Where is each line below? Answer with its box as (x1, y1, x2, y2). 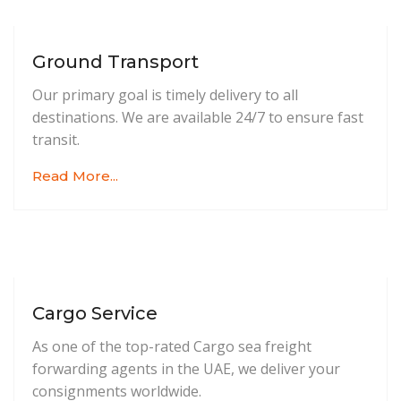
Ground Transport (32, 51, 199, 73)
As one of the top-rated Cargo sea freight (32, 337, 311, 357)
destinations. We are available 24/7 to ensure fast (32, 107, 363, 128)
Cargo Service (32, 303, 158, 325)
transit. (32, 130, 80, 150)
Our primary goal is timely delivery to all (32, 85, 298, 106)
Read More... (32, 167, 118, 185)
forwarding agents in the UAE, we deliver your (32, 359, 340, 380)
